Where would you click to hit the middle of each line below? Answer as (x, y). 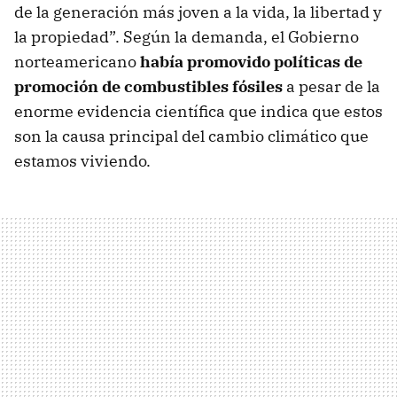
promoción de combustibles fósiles (148, 86)
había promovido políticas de (251, 61)
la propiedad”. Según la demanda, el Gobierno (187, 36)
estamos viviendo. (82, 160)
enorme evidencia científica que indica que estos (198, 111)
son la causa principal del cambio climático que (191, 136)
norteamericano (77, 61)
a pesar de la (331, 86)
